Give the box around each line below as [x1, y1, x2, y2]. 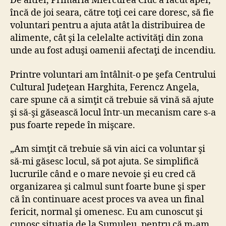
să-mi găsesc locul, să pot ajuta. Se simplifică [10, 156, 199, 168]
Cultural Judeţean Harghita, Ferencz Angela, [10, 81, 199, 93]
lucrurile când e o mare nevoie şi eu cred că [10, 168, 196, 181]
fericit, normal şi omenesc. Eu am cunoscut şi [10, 206, 203, 218]
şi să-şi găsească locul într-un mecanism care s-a [10, 106, 216, 119]
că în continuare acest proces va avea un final [10, 194, 204, 206]
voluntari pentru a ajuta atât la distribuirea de [10, 20, 205, 32]
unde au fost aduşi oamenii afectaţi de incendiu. [10, 45, 216, 57]
